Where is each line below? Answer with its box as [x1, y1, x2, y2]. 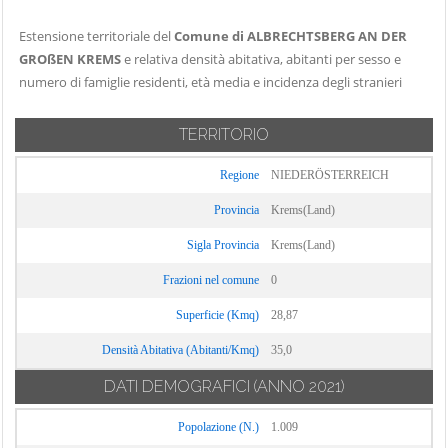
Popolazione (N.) [178, 420, 259, 434]
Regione [220, 168, 259, 182]
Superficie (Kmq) [176, 308, 259, 322]
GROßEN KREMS [19, 50, 121, 68]
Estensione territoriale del [19, 27, 174, 45]
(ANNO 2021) [252, 377, 345, 396]
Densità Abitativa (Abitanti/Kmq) [102, 343, 259, 357]
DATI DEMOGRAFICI [103, 377, 250, 396]
